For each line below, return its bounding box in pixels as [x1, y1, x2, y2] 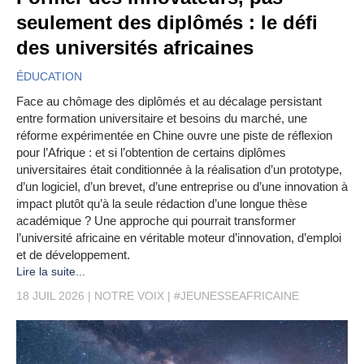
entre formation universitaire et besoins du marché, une [16, 111, 307, 126]
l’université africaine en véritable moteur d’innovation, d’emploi [16, 231, 341, 245]
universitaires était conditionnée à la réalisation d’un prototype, [16, 162, 342, 177]
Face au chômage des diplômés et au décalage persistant [16, 94, 322, 109]
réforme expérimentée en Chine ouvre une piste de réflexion [16, 128, 332, 143]
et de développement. [16, 248, 130, 262]
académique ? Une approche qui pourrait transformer [16, 214, 296, 228]
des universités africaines [16, 37, 253, 59]
